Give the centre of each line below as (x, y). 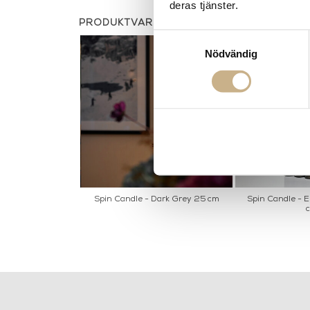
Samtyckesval (186, 37)
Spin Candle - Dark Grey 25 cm (156, 200)
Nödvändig (231, 54)
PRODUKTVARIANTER (136, 24)
